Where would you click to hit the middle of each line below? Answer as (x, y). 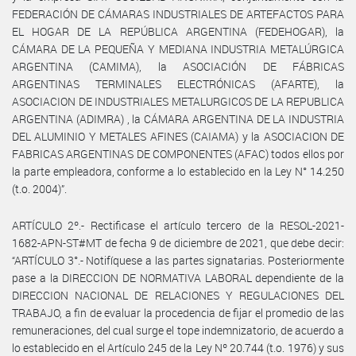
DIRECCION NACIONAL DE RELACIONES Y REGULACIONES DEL (178, 295)
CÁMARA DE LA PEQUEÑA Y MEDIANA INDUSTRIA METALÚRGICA (178, 48)
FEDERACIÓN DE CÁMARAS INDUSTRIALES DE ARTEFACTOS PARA (178, 14)
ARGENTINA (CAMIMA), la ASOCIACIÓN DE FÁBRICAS (178, 66)
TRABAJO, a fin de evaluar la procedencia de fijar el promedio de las (178, 312)
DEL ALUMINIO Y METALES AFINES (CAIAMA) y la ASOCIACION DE (178, 136)
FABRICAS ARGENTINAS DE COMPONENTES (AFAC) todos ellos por (178, 153)
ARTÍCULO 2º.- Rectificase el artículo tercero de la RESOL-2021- (178, 225)
